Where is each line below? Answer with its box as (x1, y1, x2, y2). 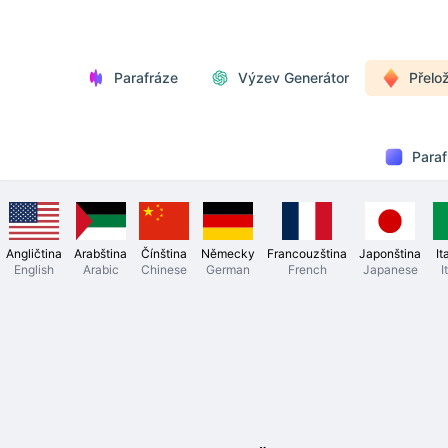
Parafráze (114, 69, 178, 86)
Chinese (141, 261, 187, 277)
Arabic (82, 261, 119, 277)
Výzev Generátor (238, 69, 349, 86)
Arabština (74, 245, 127, 261)
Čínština (141, 245, 187, 261)
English (14, 261, 54, 277)
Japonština (359, 245, 421, 261)
